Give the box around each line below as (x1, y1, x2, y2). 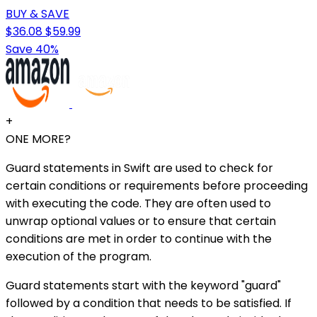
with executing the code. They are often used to (6, 195, 271, 212)
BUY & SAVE (6, 6, 69, 23)
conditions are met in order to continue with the (6, 231, 272, 248)
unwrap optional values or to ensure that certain (6, 213, 276, 230)
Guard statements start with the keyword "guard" (6, 277, 281, 294)
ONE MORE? (6, 131, 71, 148)
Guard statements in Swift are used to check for (6, 160, 273, 177)
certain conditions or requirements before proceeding (6, 178, 308, 195)
